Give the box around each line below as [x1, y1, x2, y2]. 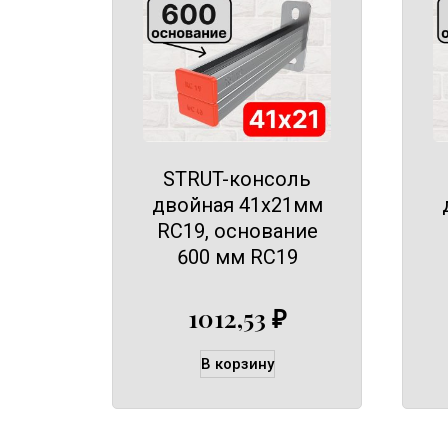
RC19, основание [156, 218, 318, 243]
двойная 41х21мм [151, 192, 323, 217]
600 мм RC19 [176, 244, 298, 269]
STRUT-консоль [163, 166, 311, 191]
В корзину [200, 355, 274, 374]
